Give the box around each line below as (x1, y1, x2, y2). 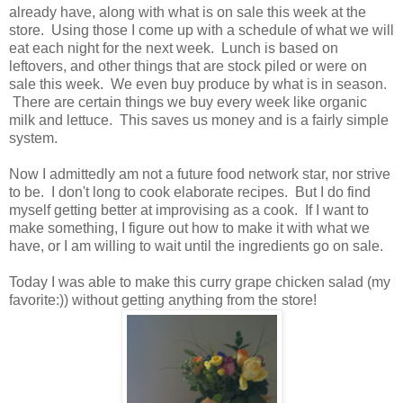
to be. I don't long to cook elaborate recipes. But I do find (9, 184, 371, 201)
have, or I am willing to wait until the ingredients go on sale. (9, 238, 383, 255)
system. (9, 130, 58, 147)
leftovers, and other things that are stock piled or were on (9, 58, 367, 75)
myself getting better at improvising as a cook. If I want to (9, 202, 369, 219)
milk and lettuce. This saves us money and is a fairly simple (9, 112, 389, 129)
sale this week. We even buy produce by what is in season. (9, 76, 387, 93)
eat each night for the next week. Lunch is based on (9, 40, 338, 57)
